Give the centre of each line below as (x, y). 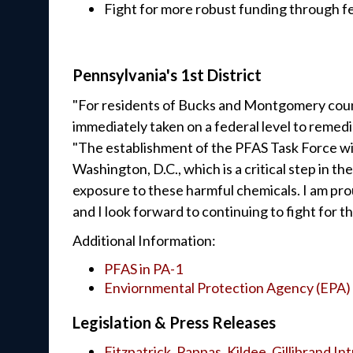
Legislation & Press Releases (174, 322)
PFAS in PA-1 (143, 268)
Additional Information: (144, 240)
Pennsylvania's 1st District (167, 74)
